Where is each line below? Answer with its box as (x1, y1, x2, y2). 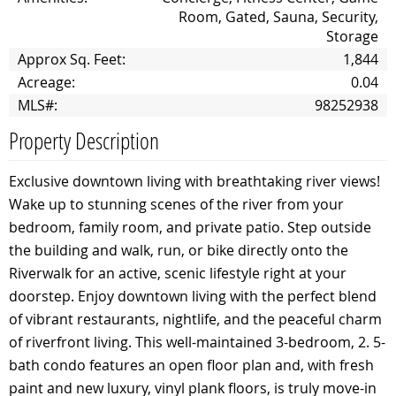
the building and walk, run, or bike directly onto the (9, 240, 348, 260)
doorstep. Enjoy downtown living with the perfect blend (9, 286, 377, 306)
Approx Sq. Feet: (18, 49, 126, 69)
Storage (326, 27, 378, 46)
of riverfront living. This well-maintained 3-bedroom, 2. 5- (9, 332, 385, 352)
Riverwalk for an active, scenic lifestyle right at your (9, 263, 346, 283)
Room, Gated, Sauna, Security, (179, 7, 378, 27)
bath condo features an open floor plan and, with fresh (9, 355, 374, 375)
